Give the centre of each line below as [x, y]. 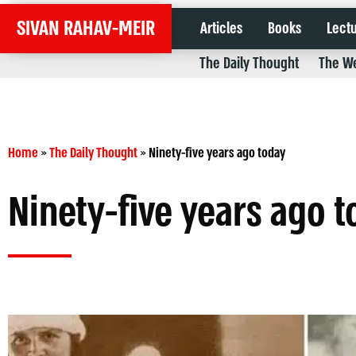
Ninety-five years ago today [217, 153]
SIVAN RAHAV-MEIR [86, 29]
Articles [221, 29]
